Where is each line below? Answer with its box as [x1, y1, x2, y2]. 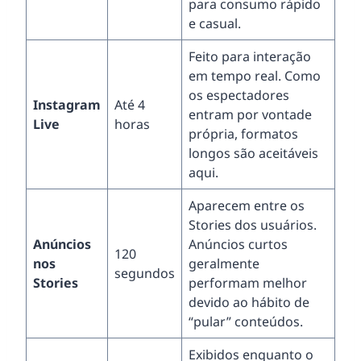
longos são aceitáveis [189, 143, 318, 162]
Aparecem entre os [189, 196, 305, 214]
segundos [114, 263, 175, 282]
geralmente [189, 254, 259, 272]
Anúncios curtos [189, 234, 288, 253]
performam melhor [189, 273, 307, 292]
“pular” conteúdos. [189, 312, 303, 330]
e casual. [189, 14, 241, 32]
